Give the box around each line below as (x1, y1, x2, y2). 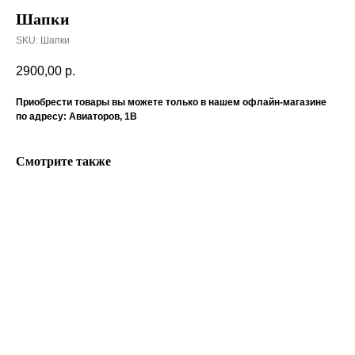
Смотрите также (16, 155, 111, 169)
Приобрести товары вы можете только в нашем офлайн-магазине (16, 97, 326, 109)
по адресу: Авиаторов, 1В (16, 111, 137, 123)
